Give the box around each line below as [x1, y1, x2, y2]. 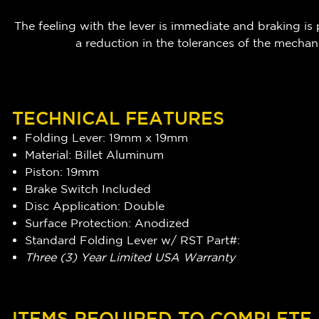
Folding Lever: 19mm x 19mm [25, 131, 189, 145]
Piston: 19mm [25, 165, 100, 179]
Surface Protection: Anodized [25, 216, 190, 230]
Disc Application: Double [25, 199, 165, 213]
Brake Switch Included [25, 182, 152, 196]
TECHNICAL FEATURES [12, 108, 224, 129]
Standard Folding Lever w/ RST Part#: [25, 234, 241, 247]
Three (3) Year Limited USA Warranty [25, 251, 236, 264]
